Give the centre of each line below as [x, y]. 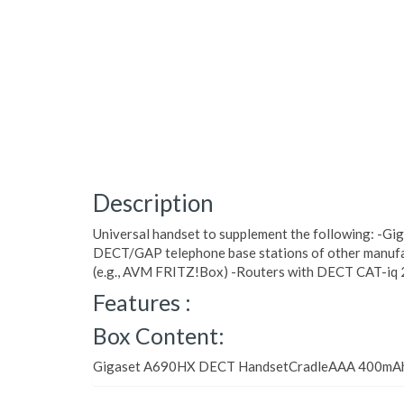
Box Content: [159, 335]
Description [153, 203]
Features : [142, 302]
